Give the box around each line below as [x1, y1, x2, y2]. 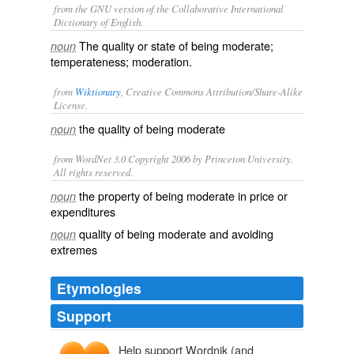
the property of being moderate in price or [79, 187, 288, 204]
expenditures [51, 203, 115, 220]
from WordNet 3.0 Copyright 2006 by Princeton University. [54, 152, 293, 165]
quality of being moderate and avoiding [79, 225, 273, 242]
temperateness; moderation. [51, 53, 192, 70]
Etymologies [57, 278, 141, 298]
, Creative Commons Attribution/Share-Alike [121, 85, 303, 98]
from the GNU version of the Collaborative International [54, 2, 284, 15]
